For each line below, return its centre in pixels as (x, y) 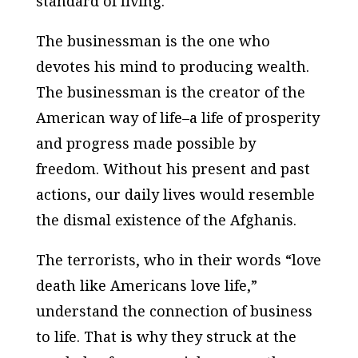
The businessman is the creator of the (170, 91)
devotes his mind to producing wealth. (172, 66)
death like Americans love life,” (146, 285)
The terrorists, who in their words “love (178, 259)
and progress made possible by (145, 143)
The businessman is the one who (153, 40)
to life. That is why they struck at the (166, 336)
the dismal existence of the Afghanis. (166, 219)
